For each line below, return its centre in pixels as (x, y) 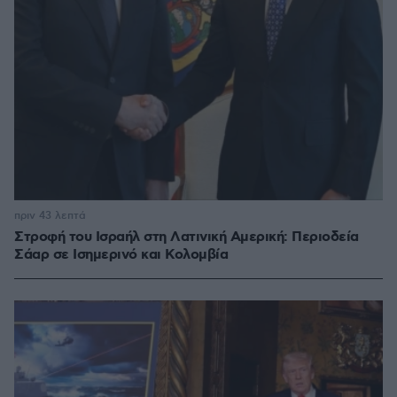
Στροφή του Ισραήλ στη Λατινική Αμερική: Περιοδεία (187, 237)
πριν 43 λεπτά (50, 216)
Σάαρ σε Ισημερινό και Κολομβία (121, 255)
